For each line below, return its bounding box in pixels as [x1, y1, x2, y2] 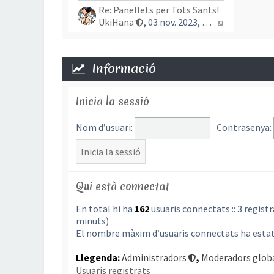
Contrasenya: [216, 120, 272, 133]
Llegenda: [76, 251, 122, 264]
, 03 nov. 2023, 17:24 [202, 16, 212, 28]
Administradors [122, 251, 187, 264]
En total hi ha [76, 202, 135, 215]
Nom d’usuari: [76, 120, 133, 133]
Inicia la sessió [76, 94, 149, 108]
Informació [85, 60, 156, 77]
